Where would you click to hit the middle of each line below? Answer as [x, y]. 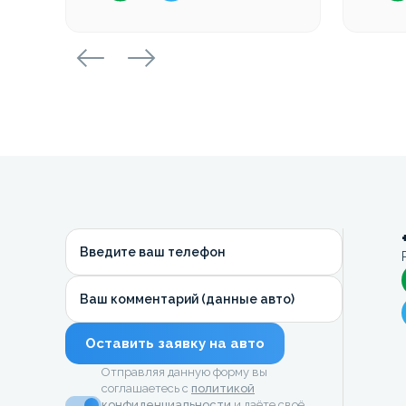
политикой [223, 388]
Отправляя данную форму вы [184, 372]
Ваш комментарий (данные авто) [187, 299]
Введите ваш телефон [153, 251]
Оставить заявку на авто [175, 343]
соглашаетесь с [146, 388]
